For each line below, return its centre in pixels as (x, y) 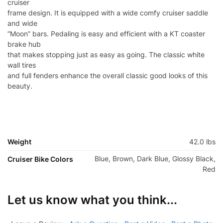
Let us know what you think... (92, 200)
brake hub (24, 44)
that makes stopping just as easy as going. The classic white (106, 54)
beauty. (20, 86)
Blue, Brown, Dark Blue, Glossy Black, (155, 158)
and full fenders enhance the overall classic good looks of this (108, 75)
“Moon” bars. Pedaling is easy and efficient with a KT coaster (106, 33)
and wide (22, 23)
